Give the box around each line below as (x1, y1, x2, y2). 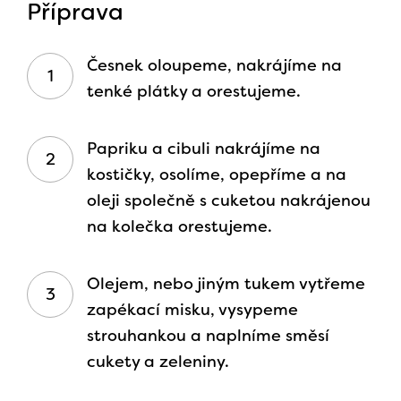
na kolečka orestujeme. (87, 216, 272, 238)
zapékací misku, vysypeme (87, 299, 298, 321)
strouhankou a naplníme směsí (87, 325, 329, 347)
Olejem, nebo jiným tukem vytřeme (87, 273, 365, 295)
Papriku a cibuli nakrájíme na (87, 138, 320, 160)
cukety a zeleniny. (87, 351, 229, 373)
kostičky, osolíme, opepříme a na (87, 164, 346, 186)
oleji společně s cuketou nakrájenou (87, 190, 371, 212)
